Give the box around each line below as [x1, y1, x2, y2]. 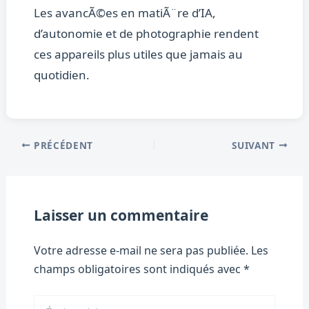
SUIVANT [232, 138, 279, 152]
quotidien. [33, 67, 90, 83]
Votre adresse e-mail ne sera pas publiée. [33, 243, 248, 259]
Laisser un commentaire [33, 206, 208, 226]
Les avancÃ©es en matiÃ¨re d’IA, [33, 5, 216, 21]
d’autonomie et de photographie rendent [33, 26, 259, 42]
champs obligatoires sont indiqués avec [33, 261, 243, 277]
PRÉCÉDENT [30, 138, 94, 152]
